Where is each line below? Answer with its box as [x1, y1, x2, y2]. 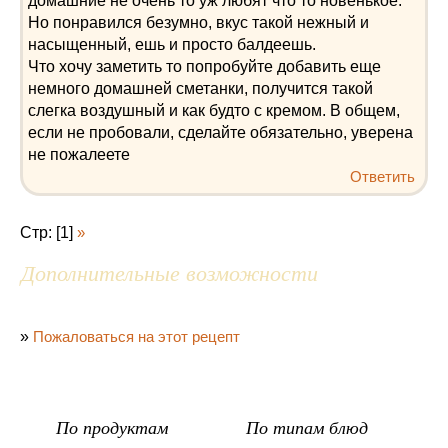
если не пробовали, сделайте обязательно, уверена [28, 123, 413, 141]
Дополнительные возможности [21, 256, 318, 287]
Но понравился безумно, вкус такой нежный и [28, 13, 369, 31]
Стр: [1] [20, 223, 77, 241]
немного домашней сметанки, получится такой [28, 79, 373, 97]
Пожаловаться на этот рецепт [33, 327, 240, 345]
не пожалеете [28, 145, 130, 163]
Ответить [350, 167, 415, 185]
